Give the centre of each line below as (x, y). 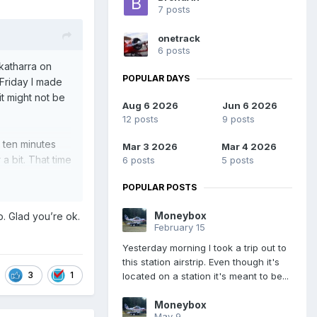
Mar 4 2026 (249, 147)
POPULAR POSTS (160, 188)
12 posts (140, 119)
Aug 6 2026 (150, 106)
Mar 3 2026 (150, 147)
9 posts (238, 119)
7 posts (174, 10)
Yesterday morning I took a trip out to (204, 248)
